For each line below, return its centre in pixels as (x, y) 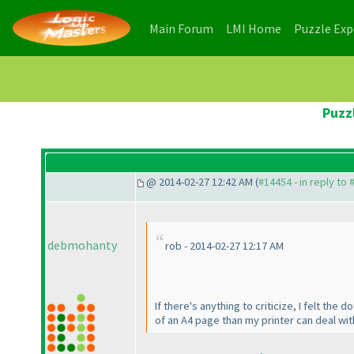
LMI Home (254, 28)
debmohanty (82, 245)
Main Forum (181, 28)
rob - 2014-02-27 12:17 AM (224, 246)
